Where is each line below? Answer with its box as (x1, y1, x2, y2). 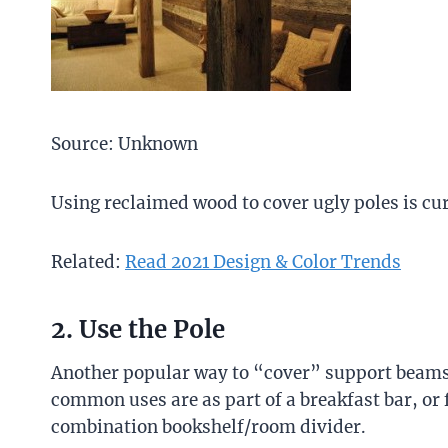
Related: (51, 250, 125, 273)
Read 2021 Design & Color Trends (125, 250, 401, 273)
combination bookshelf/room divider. (51, 415, 366, 438)
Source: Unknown (51, 132, 198, 155)
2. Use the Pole (51, 313, 225, 345)
